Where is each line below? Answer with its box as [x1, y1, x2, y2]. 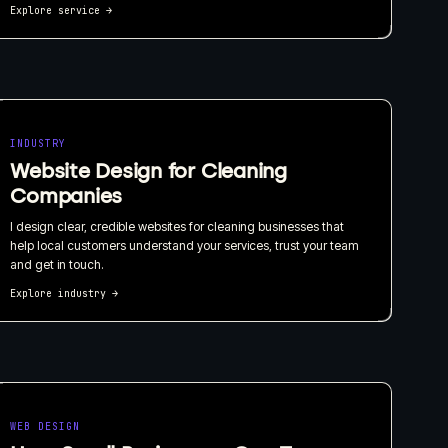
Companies [10, 183, 123, 208]
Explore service [10, 3, 101, 17]
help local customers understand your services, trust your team [10, 237, 360, 253]
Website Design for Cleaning [10, 158, 287, 183]
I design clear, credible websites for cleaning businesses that [10, 218, 345, 234]
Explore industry [10, 286, 107, 300]
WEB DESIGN [10, 419, 81, 433]
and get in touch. [10, 256, 105, 272]
